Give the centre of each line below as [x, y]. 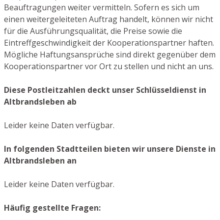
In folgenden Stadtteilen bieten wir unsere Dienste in [110, 149]
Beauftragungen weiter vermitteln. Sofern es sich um [102, 7]
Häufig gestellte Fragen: [52, 207]
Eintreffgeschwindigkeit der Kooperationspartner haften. [109, 42]
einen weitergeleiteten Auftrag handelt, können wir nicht [109, 19]
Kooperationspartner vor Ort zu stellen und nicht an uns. [109, 66]
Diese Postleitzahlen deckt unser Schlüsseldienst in [105, 90]
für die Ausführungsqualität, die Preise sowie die [93, 31]
